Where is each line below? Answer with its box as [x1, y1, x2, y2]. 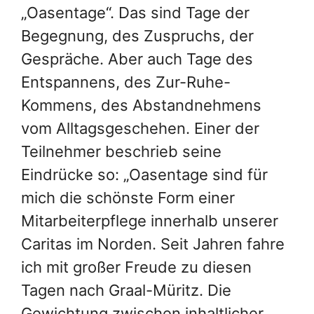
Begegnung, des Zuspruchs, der [21, 26, 254, 45]
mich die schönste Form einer [21, 188, 235, 207]
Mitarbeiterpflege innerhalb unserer [21, 211, 278, 230]
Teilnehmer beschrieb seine [21, 142, 221, 161]
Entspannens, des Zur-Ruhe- [21, 72, 231, 91]
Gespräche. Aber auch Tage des [21, 49, 253, 68]
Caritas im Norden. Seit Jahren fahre [21, 234, 285, 253]
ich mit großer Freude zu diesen [21, 257, 252, 276]
